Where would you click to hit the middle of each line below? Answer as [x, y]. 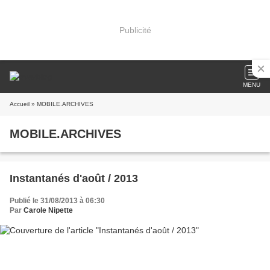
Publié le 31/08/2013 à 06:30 [57, 201]
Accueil [20, 104]
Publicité [135, 30]
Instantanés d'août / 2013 [74, 178]
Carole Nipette [48, 210]
